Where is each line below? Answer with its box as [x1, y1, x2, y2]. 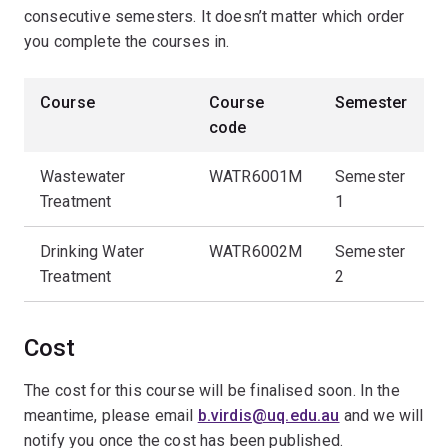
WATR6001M [209, 167, 303, 186]
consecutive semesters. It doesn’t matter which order [24, 7, 405, 26]
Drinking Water [40, 242, 145, 261]
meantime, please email [24, 406, 198, 425]
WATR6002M [209, 242, 303, 261]
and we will [339, 406, 424, 425]
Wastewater [40, 167, 126, 186]
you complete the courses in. [24, 32, 230, 51]
